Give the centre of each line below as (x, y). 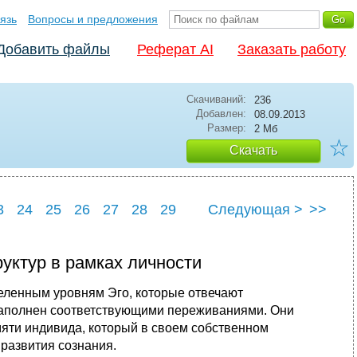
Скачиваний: (216, 99)
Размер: (227, 128)
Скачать (253, 150)
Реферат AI (175, 49)
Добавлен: (221, 114)
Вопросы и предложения (93, 19)
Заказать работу (292, 49)
